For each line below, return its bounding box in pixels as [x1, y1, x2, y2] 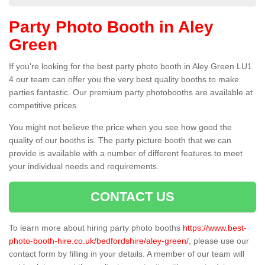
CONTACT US [90, 189, 175, 205]
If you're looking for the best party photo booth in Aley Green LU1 [9, 62, 252, 72]
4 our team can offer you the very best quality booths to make [9, 75, 239, 85]
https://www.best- [183, 223, 247, 233]
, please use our [189, 236, 249, 246]
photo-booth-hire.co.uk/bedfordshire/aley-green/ [9, 236, 189, 246]
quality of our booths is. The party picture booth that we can [9, 135, 231, 146]
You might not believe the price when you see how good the [9, 122, 232, 132]
